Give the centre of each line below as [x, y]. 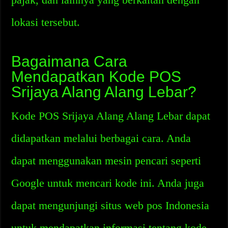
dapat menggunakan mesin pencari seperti [106, 161]
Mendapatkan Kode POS [96, 77]
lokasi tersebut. [46, 22]
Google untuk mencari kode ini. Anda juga [108, 183]
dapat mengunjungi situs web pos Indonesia [110, 205]
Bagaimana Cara [69, 61]
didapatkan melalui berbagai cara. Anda [101, 138]
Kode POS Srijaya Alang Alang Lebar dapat [111, 116]
